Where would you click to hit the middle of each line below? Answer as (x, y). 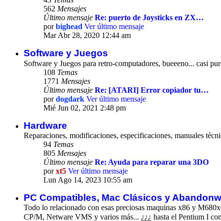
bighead (69, 27)
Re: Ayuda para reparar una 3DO (152, 162)
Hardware (45, 126)
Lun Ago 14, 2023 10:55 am (88, 180)
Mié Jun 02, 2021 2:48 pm (85, 108)
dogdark (70, 99)
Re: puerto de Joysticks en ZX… (149, 18)
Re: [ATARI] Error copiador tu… (152, 90)
